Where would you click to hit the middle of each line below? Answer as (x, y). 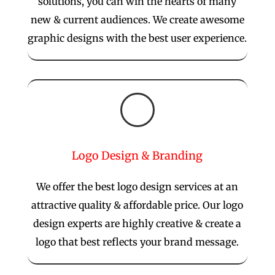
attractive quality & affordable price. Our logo (137, 205)
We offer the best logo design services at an (137, 186)
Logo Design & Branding (137, 155)
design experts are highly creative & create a (137, 223)
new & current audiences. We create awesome (137, 19)
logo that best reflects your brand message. (137, 242)
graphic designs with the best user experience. (137, 38)
